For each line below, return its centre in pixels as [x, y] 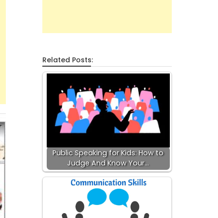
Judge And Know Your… [108, 163]
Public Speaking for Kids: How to [108, 153]
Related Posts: [67, 60]
